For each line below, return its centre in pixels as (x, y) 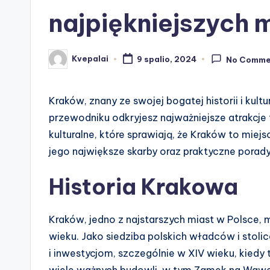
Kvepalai (90, 59)
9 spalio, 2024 (166, 59)
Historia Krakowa (143, 187)
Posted (64, 62)
